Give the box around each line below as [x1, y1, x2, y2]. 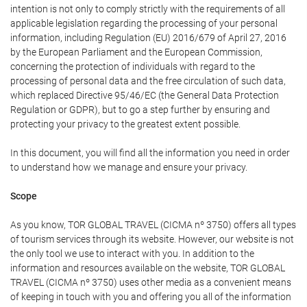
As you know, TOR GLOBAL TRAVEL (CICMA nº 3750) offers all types [10, 219, 296, 230]
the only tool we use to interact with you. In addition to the [10, 248, 254, 259]
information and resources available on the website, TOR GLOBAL [10, 262, 285, 273]
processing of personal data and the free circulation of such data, [10, 75, 286, 86]
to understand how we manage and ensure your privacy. [10, 162, 247, 173]
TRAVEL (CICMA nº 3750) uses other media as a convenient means [10, 277, 291, 288]
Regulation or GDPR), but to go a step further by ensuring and [10, 104, 270, 115]
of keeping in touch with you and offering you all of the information [10, 291, 291, 302]
